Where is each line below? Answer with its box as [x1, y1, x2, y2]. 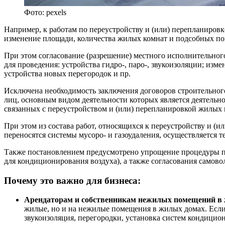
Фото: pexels [24, 8, 66, 17]
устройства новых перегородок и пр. [4, 69, 131, 78]
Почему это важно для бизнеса [4, 175, 138, 186]
